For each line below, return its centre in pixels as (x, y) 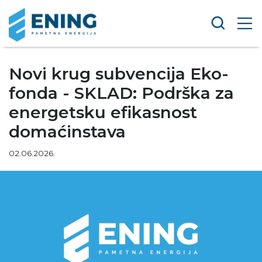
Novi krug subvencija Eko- (119, 74)
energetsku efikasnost (103, 112)
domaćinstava (67, 132)
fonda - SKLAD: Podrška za (121, 93)
